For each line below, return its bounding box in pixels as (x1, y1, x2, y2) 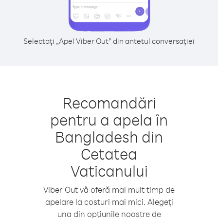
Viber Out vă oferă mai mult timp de (43, 184, 175, 195)
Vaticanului (70, 161, 148, 181)
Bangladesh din (55, 127, 163, 146)
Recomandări (62, 92, 156, 112)
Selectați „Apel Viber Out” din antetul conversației (23, 36, 195, 46)
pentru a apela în (50, 109, 168, 129)
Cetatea (81, 144, 137, 163)
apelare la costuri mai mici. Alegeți (45, 197, 173, 207)
